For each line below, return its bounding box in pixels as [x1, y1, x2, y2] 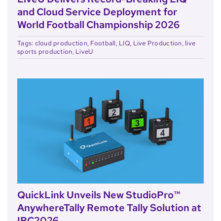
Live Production [133, 38, 182, 47]
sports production [17, 47, 73, 56]
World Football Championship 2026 [17, 18, 180, 31]
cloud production [35, 38, 87, 47]
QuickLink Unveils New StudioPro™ [17, 188, 181, 201]
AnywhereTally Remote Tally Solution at [17, 201, 201, 214]
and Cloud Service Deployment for [17, 5, 177, 18]
